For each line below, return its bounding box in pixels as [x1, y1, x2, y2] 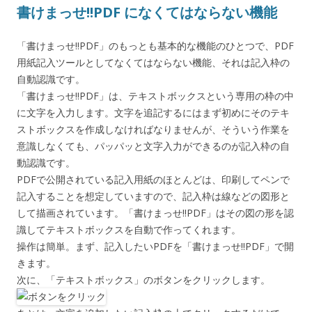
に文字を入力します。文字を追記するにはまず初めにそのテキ [17, 106, 290, 120]
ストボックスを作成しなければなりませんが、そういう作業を [17, 123, 290, 136]
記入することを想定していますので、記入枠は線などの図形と [17, 189, 290, 203]
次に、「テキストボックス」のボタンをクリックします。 [17, 273, 270, 287]
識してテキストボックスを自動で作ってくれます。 [17, 223, 241, 237]
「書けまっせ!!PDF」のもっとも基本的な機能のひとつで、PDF [17, 39, 294, 53]
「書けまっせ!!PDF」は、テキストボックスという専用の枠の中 [17, 89, 294, 103]
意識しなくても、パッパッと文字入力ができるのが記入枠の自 [17, 139, 290, 153]
